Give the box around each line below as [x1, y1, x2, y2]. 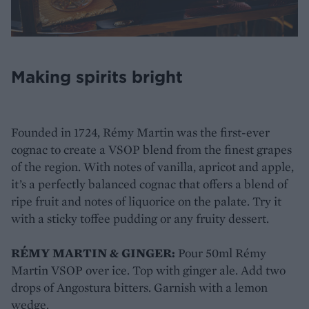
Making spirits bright [11, 66, 183, 87]
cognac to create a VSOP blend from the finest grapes [11, 141, 292, 157]
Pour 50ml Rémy [178, 244, 266, 261]
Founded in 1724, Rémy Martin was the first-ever [11, 123, 270, 140]
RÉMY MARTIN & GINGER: [11, 244, 178, 261]
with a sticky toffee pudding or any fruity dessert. [11, 210, 269, 226]
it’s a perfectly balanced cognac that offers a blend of [11, 175, 288, 192]
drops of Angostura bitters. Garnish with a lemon [11, 279, 268, 295]
